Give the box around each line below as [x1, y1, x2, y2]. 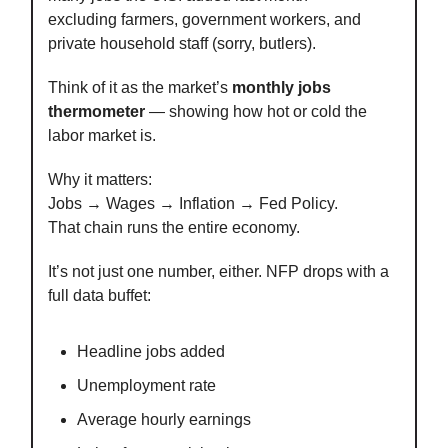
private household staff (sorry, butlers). [48, 35, 316, 53]
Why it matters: [48, 171, 152, 189]
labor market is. [48, 127, 156, 145]
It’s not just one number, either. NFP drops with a [48, 263, 389, 281]
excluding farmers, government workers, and [48, 11, 361, 29]
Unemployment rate [77, 377, 216, 395]
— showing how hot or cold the [145, 103, 367, 121]
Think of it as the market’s [48, 79, 232, 97]
